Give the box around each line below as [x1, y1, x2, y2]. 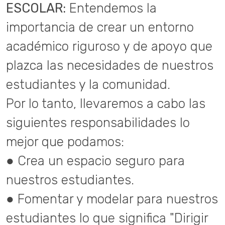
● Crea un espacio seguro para [6, 153, 185, 168]
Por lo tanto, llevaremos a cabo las [6, 96, 205, 111]
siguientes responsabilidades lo [6, 115, 190, 130]
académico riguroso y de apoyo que [6, 39, 212, 54]
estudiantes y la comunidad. [6, 77, 170, 92]
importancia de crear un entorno [6, 20, 194, 35]
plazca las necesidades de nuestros [6, 58, 213, 73]
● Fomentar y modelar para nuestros [6, 191, 218, 206]
